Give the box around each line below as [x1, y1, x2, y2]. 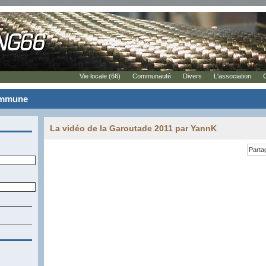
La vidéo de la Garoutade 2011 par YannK [50, 123, 217, 133]
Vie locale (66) [80, 72, 121, 80]
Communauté [132, 72, 171, 80]
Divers [183, 72, 202, 80]
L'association [214, 72, 251, 80]
